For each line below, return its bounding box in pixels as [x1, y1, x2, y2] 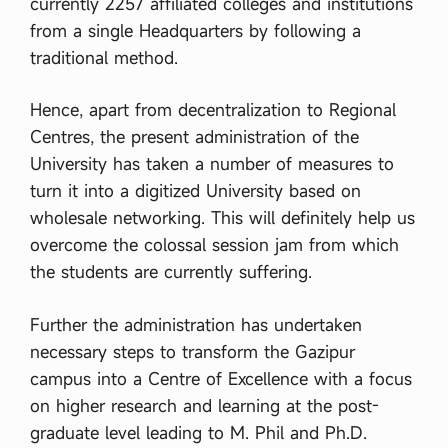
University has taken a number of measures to [30, 152, 394, 175]
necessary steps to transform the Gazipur [30, 339, 355, 363]
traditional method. [30, 45, 178, 69]
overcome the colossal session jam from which [30, 233, 399, 256]
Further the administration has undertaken [30, 312, 362, 336]
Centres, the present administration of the [30, 125, 359, 148]
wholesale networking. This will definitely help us [30, 206, 415, 229]
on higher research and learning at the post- [30, 393, 379, 417]
